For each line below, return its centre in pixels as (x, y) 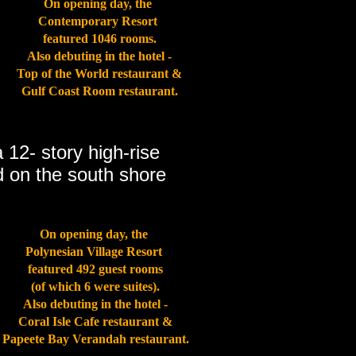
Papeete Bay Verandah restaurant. (95, 339)
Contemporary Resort (99, 21)
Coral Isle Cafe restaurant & (95, 321)
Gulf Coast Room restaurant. (99, 91)
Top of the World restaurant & (99, 74)
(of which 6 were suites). (95, 286)
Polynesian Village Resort (95, 252)
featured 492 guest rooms (95, 269)
